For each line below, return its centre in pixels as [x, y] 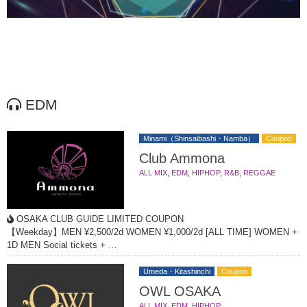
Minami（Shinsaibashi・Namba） [199, 139]
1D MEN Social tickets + [56, 245]
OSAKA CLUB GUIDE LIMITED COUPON [99, 219]
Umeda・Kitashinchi [176, 272]
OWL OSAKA [180, 292]
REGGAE [259, 173]
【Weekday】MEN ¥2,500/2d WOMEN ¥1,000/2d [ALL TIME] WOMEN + [152, 232]
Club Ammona [182, 159]
